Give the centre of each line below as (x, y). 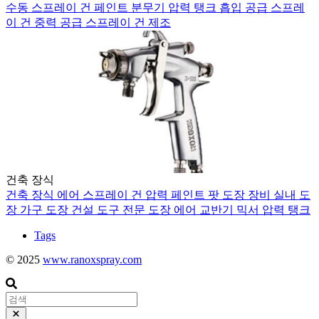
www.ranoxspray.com (92, 259)
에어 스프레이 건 (101, 194)
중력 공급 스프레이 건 (91, 22)
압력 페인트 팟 (184, 194)
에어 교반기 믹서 (218, 209)
